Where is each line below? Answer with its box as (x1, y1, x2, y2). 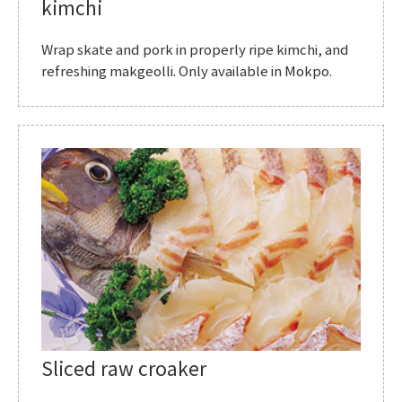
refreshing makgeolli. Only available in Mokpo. (41, 65, 332, 81)
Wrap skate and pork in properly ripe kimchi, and (41, 43, 349, 59)
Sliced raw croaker (41, 360, 206, 382)
